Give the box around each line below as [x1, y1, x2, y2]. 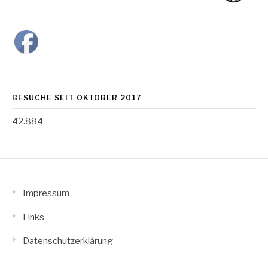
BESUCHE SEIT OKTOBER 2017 [12, 93, 141, 103]
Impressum [23, 188, 69, 199]
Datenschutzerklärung [23, 236, 113, 247]
